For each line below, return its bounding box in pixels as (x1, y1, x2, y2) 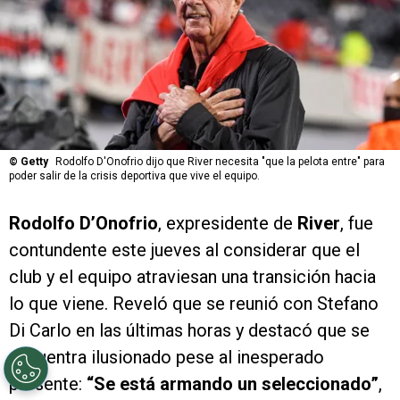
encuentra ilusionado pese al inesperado (9, 346, 324, 369)
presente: (9, 373, 87, 396)
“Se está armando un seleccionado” (87, 373, 379, 396)
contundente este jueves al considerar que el (9, 239, 360, 262)
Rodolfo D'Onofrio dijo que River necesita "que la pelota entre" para (55, 155, 385, 169)
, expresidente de (158, 212, 297, 235)
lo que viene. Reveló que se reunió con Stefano (9, 293, 379, 315)
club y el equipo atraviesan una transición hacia (9, 266, 376, 288)
